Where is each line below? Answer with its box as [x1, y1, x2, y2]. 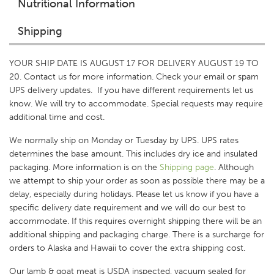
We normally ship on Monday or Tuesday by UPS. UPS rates [9, 135, 239, 146]
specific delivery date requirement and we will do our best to [9, 202, 246, 213]
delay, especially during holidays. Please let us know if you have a [9, 189, 259, 199]
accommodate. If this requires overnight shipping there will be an [9, 216, 262, 226]
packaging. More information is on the [9, 162, 160, 172]
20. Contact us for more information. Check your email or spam [9, 72, 259, 82]
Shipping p [160, 162, 200, 172]
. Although [214, 162, 254, 172]
